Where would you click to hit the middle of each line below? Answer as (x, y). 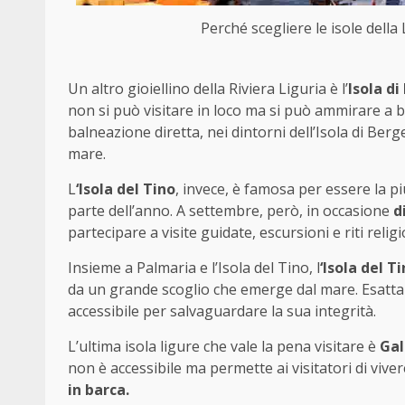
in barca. (99, 389)
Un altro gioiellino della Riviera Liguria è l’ (208, 88)
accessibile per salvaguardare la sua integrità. (222, 311)
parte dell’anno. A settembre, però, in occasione (231, 210)
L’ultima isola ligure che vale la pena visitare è (224, 346)
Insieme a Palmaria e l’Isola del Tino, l (194, 267)
